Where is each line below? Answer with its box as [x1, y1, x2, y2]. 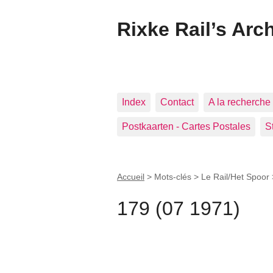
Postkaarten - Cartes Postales [122, 121, 250, 132]
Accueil [117, 172, 144, 182]
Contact [160, 97, 194, 107]
